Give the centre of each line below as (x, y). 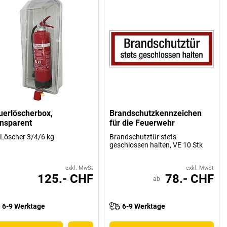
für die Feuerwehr (142, 123)
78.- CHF (190, 179)
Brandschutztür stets (143, 137)
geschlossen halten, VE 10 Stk (156, 145)
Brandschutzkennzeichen (156, 113)
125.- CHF (66, 179)
